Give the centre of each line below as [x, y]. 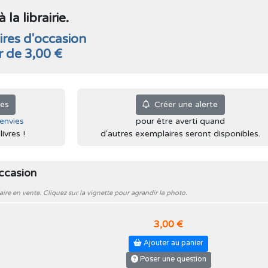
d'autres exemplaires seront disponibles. [180, 133]
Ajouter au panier [173, 243]
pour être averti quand [180, 121]
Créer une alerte [184, 105]
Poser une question [172, 259]
